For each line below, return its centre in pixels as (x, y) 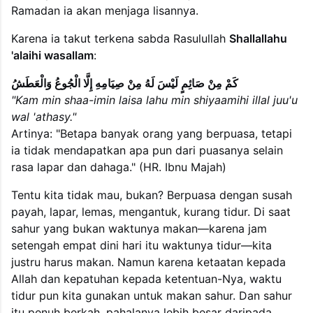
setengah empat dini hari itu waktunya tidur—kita (141, 245)
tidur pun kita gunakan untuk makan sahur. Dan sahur (152, 295)
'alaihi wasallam (52, 55)
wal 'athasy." (44, 116)
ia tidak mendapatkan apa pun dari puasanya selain (147, 150)
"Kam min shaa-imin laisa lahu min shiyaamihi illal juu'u (154, 100)
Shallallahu (258, 38)
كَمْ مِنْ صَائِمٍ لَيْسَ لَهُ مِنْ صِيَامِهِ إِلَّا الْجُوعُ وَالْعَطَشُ (125, 83)
